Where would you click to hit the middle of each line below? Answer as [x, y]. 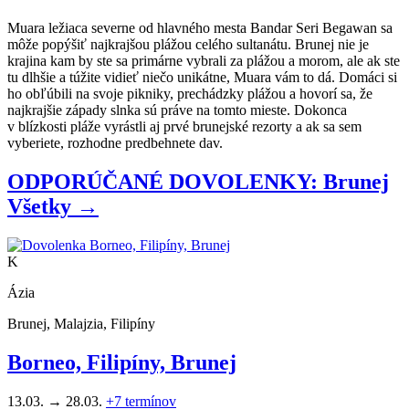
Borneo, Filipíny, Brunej [122, 362]
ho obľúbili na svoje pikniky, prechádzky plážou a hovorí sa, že [190, 94]
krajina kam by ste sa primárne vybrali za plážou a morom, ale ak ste [204, 61]
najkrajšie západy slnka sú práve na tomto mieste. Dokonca [177, 110]
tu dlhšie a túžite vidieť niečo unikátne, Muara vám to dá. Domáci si [202, 78]
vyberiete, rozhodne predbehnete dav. [115, 143]
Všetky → [53, 207]
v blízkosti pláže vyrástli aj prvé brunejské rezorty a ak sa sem [184, 127]
